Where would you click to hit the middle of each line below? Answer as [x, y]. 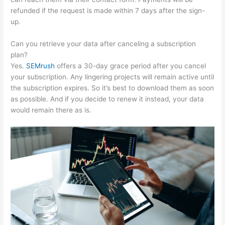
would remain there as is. [51, 110]
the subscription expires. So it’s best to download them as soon [113, 88]
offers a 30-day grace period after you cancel [131, 66]
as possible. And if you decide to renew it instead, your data [107, 99]
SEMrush [41, 66]
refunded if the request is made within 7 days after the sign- [108, 11]
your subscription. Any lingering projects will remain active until [113, 77]
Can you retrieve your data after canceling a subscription [103, 44]
